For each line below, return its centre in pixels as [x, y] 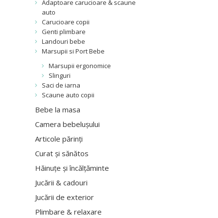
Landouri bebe [64, 41]
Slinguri [60, 75]
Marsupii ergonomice [80, 66]
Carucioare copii [66, 22]
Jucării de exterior [64, 197]
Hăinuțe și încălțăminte [72, 168]
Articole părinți [59, 139]
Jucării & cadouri [61, 182]
